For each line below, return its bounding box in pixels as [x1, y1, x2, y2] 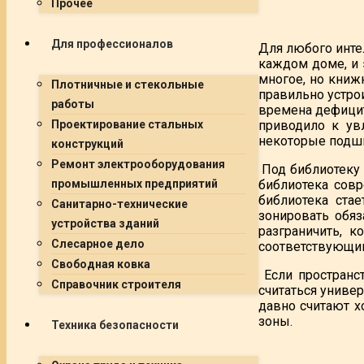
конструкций [51, 137, 123, 150]
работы [51, 97, 94, 110]
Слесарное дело [51, 237, 145, 250]
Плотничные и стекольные [51, 78, 204, 91]
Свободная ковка [51, 258, 150, 271]
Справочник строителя [51, 278, 181, 291]
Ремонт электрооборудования [51, 158, 225, 171]
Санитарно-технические [51, 197, 188, 210]
